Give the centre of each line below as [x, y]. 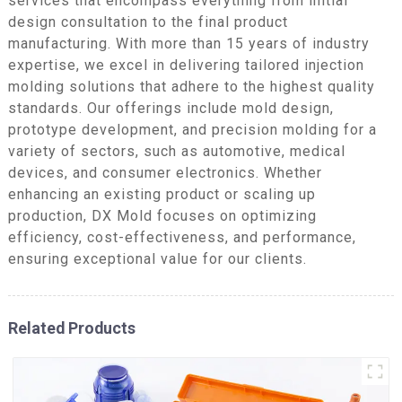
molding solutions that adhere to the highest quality [191, 86]
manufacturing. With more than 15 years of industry [188, 43]
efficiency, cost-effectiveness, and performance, [182, 237]
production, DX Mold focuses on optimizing [162, 215]
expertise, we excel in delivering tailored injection [186, 65]
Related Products [71, 328]
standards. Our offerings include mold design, [170, 108]
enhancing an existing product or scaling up [162, 194]
